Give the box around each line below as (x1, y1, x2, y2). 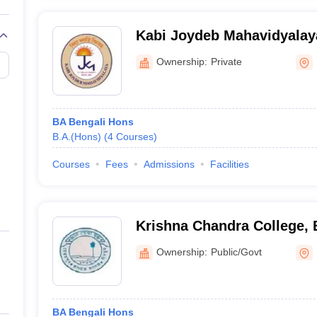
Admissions (143, 158, 195, 170)
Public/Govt (210, 246, 262, 258)
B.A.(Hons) (52, 131, 101, 142)
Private (210, 55, 242, 67)
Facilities (209, 158, 249, 170)
